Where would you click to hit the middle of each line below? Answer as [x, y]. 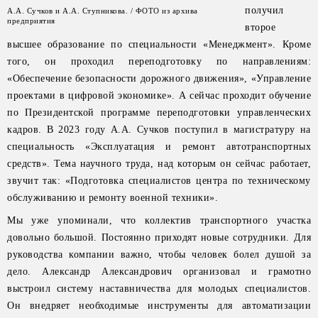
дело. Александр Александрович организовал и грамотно [159, 272]
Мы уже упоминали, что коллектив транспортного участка [159, 220]
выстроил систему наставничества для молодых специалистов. [159, 289]
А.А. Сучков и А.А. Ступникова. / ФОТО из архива [103, 11]
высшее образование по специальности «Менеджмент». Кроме [159, 44]
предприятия [31, 21]
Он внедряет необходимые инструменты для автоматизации [159, 306]
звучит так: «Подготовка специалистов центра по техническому [159, 181]
